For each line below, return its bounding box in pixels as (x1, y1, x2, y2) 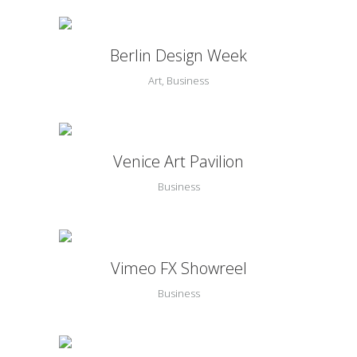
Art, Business (148, 73, 209, 88)
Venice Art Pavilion (113, 151, 244, 173)
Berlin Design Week (110, 45, 247, 67)
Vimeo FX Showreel (110, 257, 247, 279)
